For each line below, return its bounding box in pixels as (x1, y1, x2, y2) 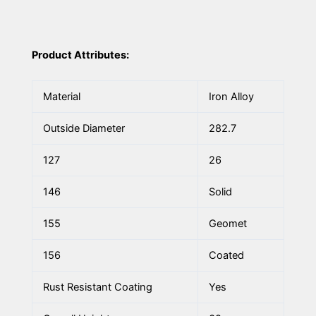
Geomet (208, 217, 247, 230)
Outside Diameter (42, 121, 125, 135)
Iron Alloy (208, 90, 254, 103)
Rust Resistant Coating (42, 280, 152, 293)
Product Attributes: (32, 49, 129, 62)
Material (42, 90, 80, 103)
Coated (208, 248, 244, 262)
